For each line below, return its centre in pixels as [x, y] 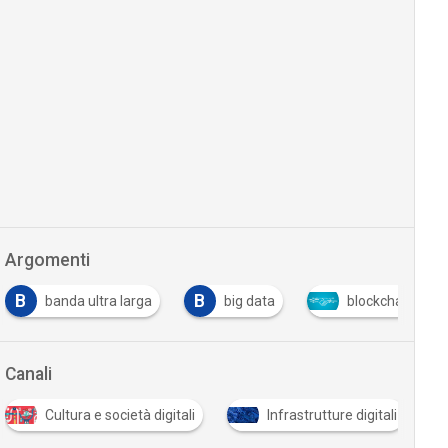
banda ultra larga [98, 301]
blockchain [380, 301]
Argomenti [47, 260]
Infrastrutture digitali [331, 415]
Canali [28, 374]
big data [249, 301]
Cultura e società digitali [119, 415]
